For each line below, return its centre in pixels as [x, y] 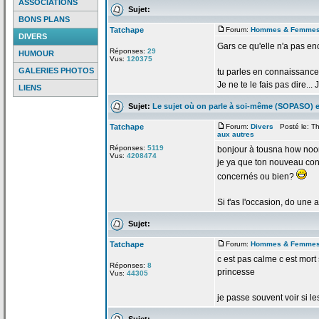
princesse [236, 272]
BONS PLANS [44, 19]
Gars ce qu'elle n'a [253, 46]
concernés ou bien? [257, 177]
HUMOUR [36, 53]
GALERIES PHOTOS [56, 70]
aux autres [236, 134]
